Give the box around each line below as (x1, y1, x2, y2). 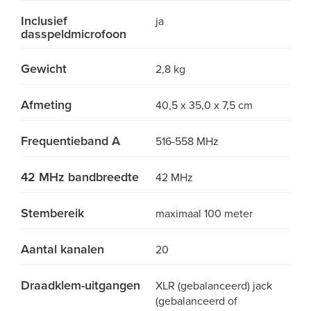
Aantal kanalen (21, 242, 104, 257)
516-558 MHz (155, 135, 219, 149)
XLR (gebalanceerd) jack (155, 279, 272, 293)
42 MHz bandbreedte (21, 169, 139, 185)
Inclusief (21, 13, 67, 28)
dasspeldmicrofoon (21, 26, 126, 42)
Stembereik (21, 205, 84, 221)
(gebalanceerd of (155, 294, 237, 308)
